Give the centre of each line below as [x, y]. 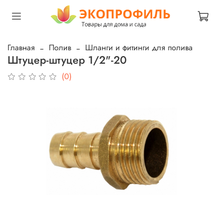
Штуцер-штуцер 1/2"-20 [67, 60]
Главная [21, 47]
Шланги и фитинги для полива [139, 47]
